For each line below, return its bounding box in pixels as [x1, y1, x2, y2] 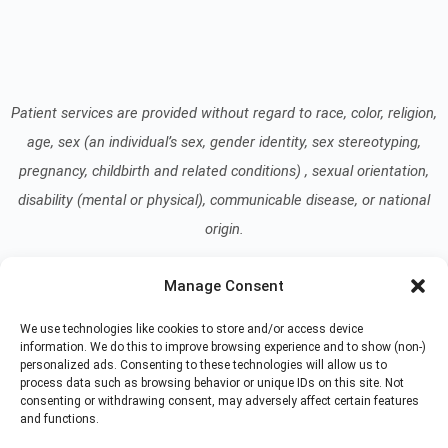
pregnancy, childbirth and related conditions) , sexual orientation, [19, 161, 429, 180]
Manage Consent [164, 277, 284, 295]
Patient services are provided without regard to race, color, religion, [11, 103, 437, 122]
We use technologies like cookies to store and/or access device [20, 322, 363, 336]
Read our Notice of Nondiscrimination [64, 296, 343, 317]
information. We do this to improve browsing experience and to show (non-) [20, 340, 426, 354]
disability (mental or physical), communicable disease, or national [18, 190, 430, 209]
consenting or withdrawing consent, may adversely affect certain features [20, 394, 419, 408]
